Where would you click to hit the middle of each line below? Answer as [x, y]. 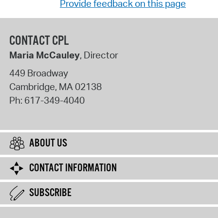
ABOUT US [48, 144]
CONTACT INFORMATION [73, 169]
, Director [99, 55]
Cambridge [32, 87]
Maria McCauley [44, 55]
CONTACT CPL [39, 41]
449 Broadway [38, 73]
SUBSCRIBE [50, 193]
